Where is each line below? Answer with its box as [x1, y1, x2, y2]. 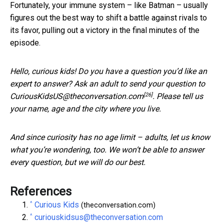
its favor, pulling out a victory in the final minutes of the [10, 25, 199, 35]
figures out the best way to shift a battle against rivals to [10, 12, 207, 22]
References [10, 184, 71, 198]
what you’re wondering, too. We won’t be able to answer [10, 144, 204, 154]
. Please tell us [152, 91, 203, 101]
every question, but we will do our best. [10, 157, 145, 167]
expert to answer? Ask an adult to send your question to [10, 78, 205, 88]
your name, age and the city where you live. [10, 103, 161, 113]
